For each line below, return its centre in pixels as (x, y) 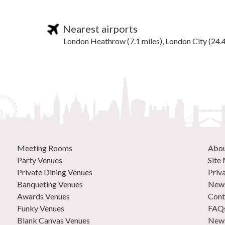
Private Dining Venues (55, 172)
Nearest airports (98, 29)
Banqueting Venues (50, 184)
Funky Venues (41, 208)
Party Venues (40, 160)
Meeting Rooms (45, 148)
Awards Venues (43, 196)
